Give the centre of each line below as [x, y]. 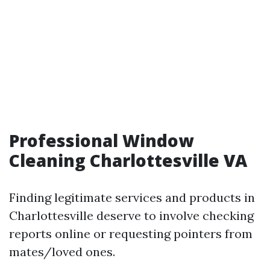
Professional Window [101, 140]
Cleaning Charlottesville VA [128, 160]
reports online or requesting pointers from [131, 234]
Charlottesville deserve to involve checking [131, 215]
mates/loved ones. [62, 252]
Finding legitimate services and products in [132, 197]
